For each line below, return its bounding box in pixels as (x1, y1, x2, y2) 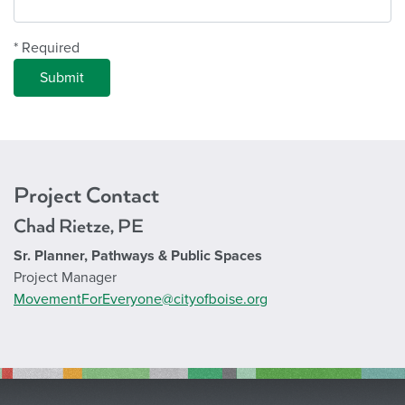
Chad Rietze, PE (14, 214, 144, 238)
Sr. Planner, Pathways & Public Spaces (14, 246, 262, 265)
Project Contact (14, 182, 159, 209)
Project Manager (14, 268, 117, 287)
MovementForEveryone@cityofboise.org (14, 289, 268, 308)
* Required (14, 38, 80, 57)
